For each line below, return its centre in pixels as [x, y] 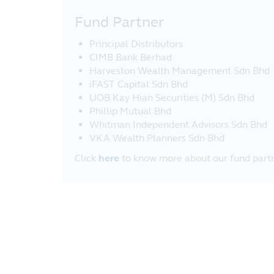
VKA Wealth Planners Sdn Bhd [157, 138]
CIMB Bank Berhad [131, 57]
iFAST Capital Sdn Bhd [139, 84]
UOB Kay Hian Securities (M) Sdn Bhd [172, 98]
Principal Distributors [136, 44]
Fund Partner [119, 22]
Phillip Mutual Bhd [130, 111]
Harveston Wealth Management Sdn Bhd [180, 71]
